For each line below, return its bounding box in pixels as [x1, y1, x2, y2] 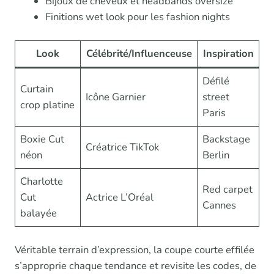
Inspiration [202, 46, 254, 61]
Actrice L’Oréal [86, 190, 154, 205]
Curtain [20, 82, 54, 97]
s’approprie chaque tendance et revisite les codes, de [15, 258, 256, 273]
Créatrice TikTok [86, 140, 160, 155]
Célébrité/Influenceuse [86, 46, 192, 61]
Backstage [202, 132, 251, 147]
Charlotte [20, 174, 64, 189]
